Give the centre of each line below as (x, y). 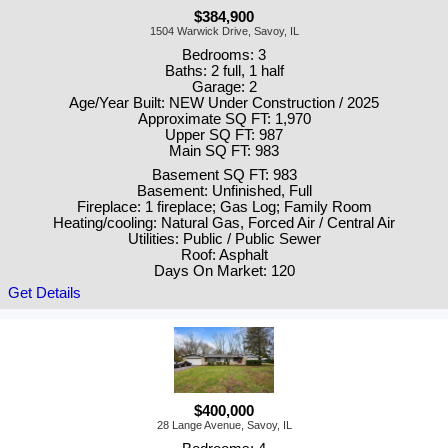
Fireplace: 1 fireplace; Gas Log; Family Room (224, 206)
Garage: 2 (224, 86)
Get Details (44, 292)
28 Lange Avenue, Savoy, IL (224, 425)
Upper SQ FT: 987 (224, 134)
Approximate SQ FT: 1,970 (224, 118)
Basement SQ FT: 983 (224, 174)
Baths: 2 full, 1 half (224, 70)
